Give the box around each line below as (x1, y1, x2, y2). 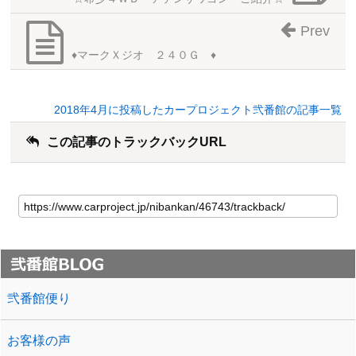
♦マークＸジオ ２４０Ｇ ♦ (71, 48, 216, 61)
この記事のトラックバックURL (46, 134, 226, 149)
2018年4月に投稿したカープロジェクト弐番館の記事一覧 (54, 103, 342, 116)
